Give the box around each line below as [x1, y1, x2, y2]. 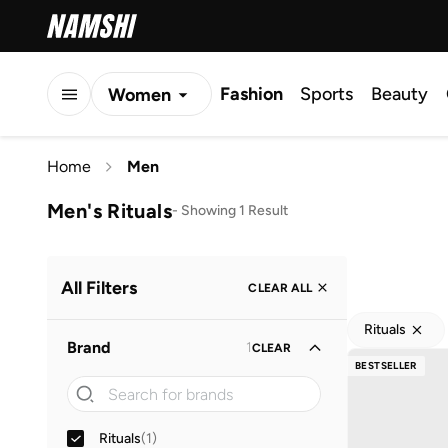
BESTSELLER [355, 359, 417, 372]
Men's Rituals [47, 198, 172, 223]
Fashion [220, 83, 283, 105]
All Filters [61, 276, 137, 299]
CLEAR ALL [248, 280, 312, 295]
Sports [300, 83, 353, 105]
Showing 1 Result [180, 201, 288, 219]
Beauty [371, 83, 428, 105]
